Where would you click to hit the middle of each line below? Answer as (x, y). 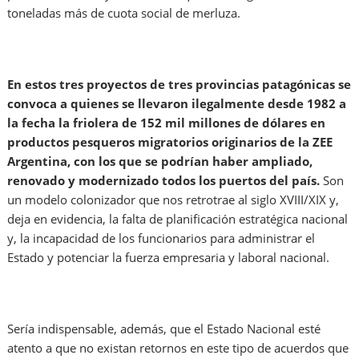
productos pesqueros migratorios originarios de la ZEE (170, 142)
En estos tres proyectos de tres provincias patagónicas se (179, 85)
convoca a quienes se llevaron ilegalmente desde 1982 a (177, 104)
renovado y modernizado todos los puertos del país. (165, 181)
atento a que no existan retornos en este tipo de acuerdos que (178, 348)
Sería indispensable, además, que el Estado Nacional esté (164, 329)
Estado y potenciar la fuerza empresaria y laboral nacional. (169, 258)
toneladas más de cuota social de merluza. (124, 13)
